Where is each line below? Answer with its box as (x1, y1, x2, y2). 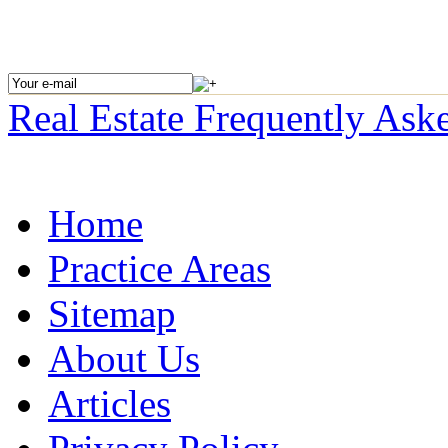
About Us (48, 337, 200, 381)
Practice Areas (48, 247, 271, 291)
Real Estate (8, 96, 194, 140)
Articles (48, 382, 171, 426)
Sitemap (48, 292, 176, 336)
